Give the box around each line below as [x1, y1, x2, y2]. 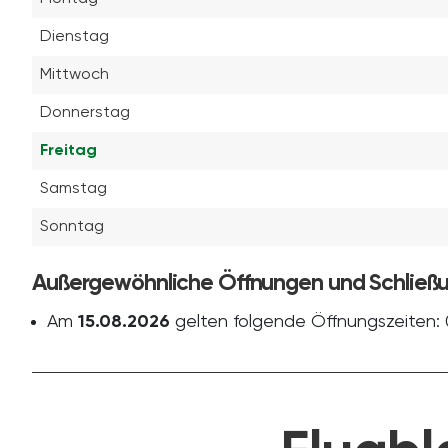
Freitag [40, 142, 97, 159]
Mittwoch [40, 66, 109, 83]
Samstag [40, 180, 107, 197]
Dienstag [40, 28, 109, 45]
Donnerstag [40, 104, 130, 121]
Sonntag [40, 218, 104, 235]
